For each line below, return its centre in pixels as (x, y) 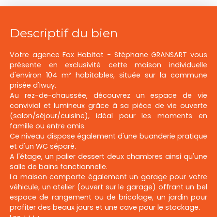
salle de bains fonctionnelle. (59, 166)
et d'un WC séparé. (43, 146)
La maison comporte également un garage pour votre (108, 177)
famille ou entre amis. (48, 126)
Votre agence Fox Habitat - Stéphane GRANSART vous (108, 54)
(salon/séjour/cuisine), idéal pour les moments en (108, 116)
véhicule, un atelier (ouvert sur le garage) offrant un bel (108, 187)
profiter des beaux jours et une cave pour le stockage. (105, 207)
